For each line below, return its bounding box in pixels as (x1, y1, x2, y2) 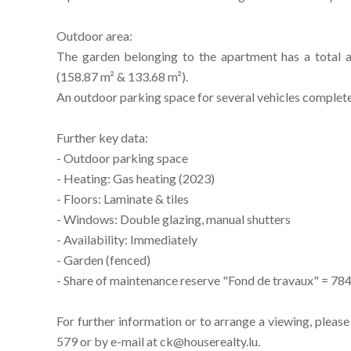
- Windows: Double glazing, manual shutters (56, 212, 291, 226)
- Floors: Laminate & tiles (56, 191, 189, 206)
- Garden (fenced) (56, 252, 150, 267)
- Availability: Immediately (56, 232, 197, 247)
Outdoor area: (56, 28, 132, 43)
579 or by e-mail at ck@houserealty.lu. (56, 334, 260, 349)
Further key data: (56, 130, 148, 145)
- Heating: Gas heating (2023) (56, 171, 215, 186)
